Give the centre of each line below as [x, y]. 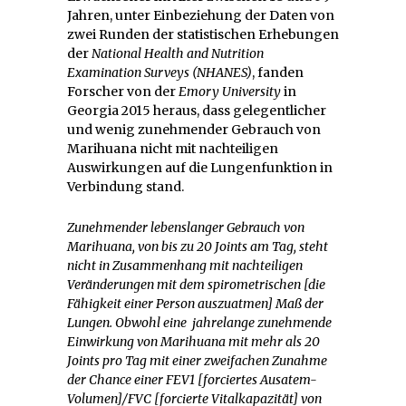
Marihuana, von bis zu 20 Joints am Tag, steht [198, 246]
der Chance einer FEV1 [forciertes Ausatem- [192, 379]
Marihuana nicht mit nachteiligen [173, 148]
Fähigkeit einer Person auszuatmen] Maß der [195, 303]
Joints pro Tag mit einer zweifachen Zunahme [197, 360]
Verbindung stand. [126, 186]
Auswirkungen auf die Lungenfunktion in [200, 167]
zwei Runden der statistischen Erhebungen [203, 34]
